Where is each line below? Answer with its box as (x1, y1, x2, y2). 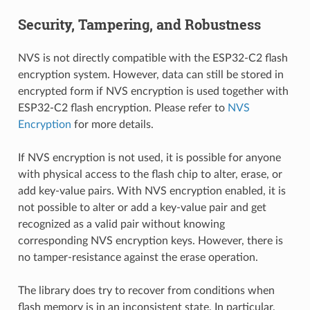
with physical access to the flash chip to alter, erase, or (17, 168, 282, 180)
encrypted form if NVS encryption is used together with (17, 85, 289, 97)
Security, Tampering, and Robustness (17, 15, 261, 33)
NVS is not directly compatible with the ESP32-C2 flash (17, 52, 288, 64)
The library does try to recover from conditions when (17, 284, 275, 296)
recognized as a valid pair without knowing (17, 218, 225, 230)
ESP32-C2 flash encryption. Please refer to (17, 102, 228, 113)
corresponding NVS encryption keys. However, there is (17, 235, 283, 246)
